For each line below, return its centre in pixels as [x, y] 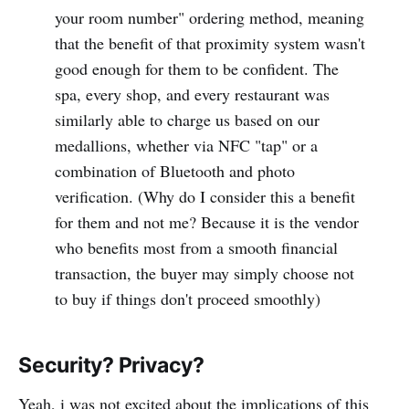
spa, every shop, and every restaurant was [192, 94]
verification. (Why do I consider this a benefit [204, 196]
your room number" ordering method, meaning [209, 17]
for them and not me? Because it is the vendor [206, 221]
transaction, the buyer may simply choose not [204, 273]
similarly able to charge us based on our [187, 119]
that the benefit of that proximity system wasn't [210, 42]
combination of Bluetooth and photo [174, 170]
